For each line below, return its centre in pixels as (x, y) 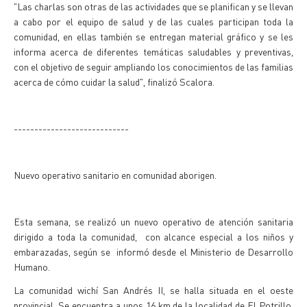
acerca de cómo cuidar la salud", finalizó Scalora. (116, 82)
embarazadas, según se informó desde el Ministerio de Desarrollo (153, 251)
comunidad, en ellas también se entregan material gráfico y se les (153, 36)
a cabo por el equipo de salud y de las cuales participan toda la (153, 21)
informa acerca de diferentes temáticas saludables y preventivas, (153, 51)
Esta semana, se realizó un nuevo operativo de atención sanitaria (153, 221)
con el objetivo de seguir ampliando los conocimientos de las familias (153, 66)
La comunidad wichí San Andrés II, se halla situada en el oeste (153, 290)
